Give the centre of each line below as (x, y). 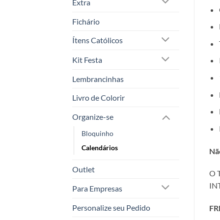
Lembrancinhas (98, 79)
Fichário (86, 21)
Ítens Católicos (97, 40)
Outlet (83, 169)
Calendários (100, 147)
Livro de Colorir (98, 98)
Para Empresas (97, 188)
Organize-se (93, 116)
